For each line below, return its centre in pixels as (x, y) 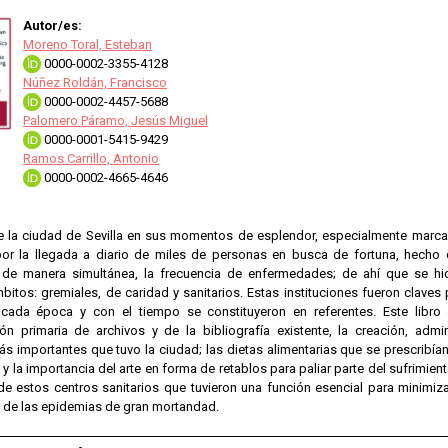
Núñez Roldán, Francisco (95, 82)
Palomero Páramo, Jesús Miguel (115, 120)
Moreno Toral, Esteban (87, 44)
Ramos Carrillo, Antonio (91, 158)
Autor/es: (52, 25)
